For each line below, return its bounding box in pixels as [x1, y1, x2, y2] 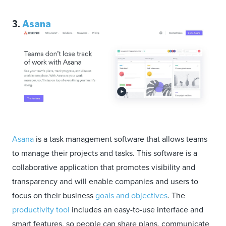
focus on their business [12, 189, 95, 201]
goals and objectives [95, 189, 167, 201]
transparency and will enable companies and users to [12, 175, 198, 187]
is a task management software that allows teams [34, 133, 207, 145]
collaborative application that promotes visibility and [12, 161, 195, 173]
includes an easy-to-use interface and [70, 203, 203, 215]
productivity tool [12, 203, 70, 215]
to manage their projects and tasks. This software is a [12, 147, 197, 159]
